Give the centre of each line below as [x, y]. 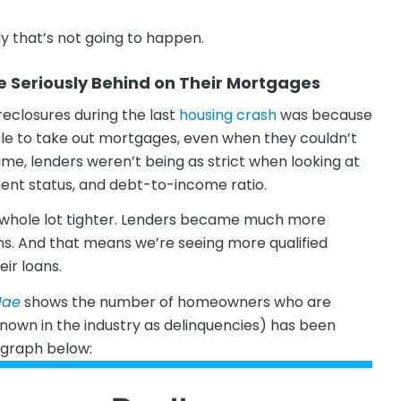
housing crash [228, 115]
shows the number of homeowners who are [176, 303]
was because [324, 115]
